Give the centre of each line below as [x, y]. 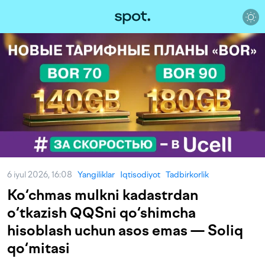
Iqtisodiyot [140, 175]
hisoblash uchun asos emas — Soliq [125, 230]
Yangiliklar [96, 175]
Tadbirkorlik [187, 175]
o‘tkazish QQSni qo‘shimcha [101, 213]
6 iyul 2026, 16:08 [42, 175]
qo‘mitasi [38, 248]
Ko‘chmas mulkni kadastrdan [103, 195]
